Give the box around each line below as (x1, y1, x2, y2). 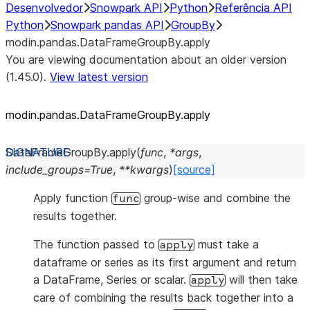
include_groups (6, 163, 84, 176)
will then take (226, 273, 298, 286)
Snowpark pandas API (51, 18, 164, 32)
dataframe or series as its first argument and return (33, 255, 296, 269)
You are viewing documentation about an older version (6, 53, 286, 66)
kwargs (130, 163, 169, 176)
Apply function (33, 191, 111, 205)
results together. (33, 209, 117, 223)
